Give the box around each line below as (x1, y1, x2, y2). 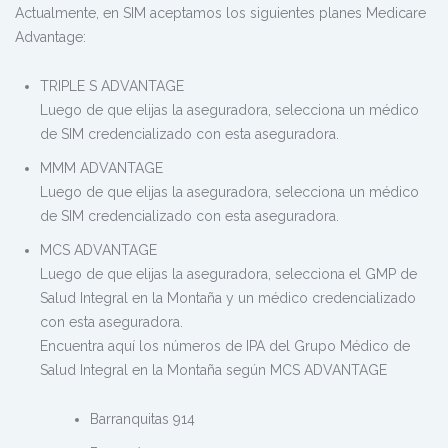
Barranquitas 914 (90, 410, 195, 427)
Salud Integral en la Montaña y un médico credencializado (40, 289, 416, 306)
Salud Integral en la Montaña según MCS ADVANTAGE (40, 361, 387, 378)
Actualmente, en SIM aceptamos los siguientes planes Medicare (15, 4, 426, 21)
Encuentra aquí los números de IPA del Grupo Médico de (40, 337, 410, 354)
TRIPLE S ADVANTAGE (40, 77, 184, 94)
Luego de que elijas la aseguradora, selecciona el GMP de (40, 265, 417, 282)
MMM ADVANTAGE (40, 159, 163, 176)
